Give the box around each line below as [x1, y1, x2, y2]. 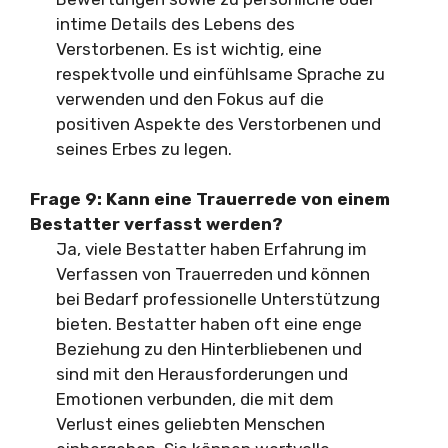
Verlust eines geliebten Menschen [55, 414, 325, 434]
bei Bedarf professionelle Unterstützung [55, 289, 380, 309]
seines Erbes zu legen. [55, 138, 232, 159]
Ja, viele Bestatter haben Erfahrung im [55, 239, 367, 259]
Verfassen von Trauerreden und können [55, 264, 370, 284]
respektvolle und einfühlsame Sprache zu [55, 63, 385, 84]
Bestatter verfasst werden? [30, 214, 283, 234]
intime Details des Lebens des [55, 13, 295, 34]
